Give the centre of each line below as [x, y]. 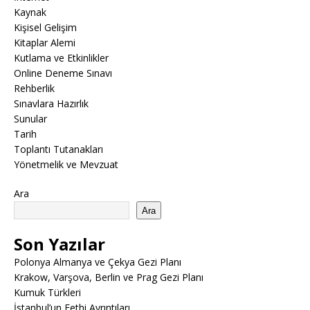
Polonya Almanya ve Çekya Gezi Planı [98, 262]
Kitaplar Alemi [45, 43]
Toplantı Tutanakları [58, 149]
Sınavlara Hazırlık [51, 103]
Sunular [30, 119]
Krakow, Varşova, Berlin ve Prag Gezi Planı [109, 277]
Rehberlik [34, 88]
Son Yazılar [60, 244]
